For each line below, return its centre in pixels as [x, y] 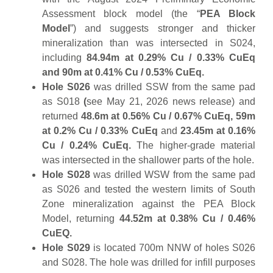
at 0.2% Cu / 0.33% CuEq [101, 131]
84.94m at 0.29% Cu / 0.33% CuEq [171, 58]
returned [62, 116]
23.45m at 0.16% [216, 131]
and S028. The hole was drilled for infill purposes [149, 263]
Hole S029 [66, 248]
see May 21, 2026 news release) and [171, 102]
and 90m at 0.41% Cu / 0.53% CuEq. [123, 73]
